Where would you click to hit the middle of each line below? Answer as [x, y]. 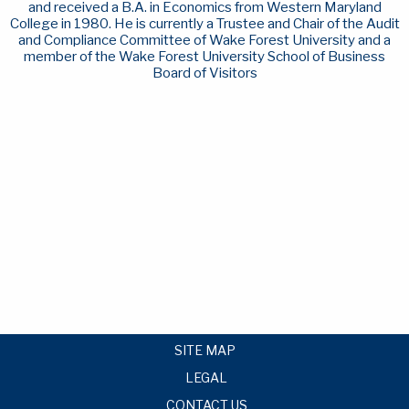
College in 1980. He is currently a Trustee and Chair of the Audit [204, 23]
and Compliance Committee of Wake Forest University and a [204, 40]
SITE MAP [204, 350]
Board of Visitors [204, 73]
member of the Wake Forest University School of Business [204, 56]
